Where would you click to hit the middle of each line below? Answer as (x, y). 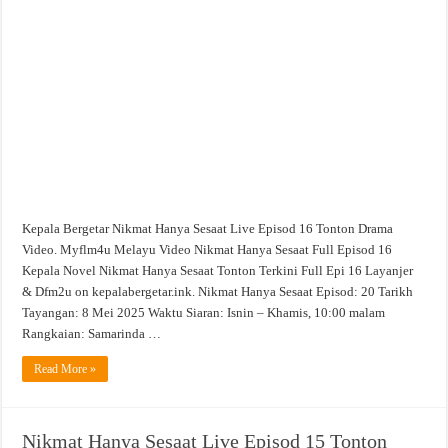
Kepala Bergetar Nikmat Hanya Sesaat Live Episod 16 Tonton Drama (208, 229)
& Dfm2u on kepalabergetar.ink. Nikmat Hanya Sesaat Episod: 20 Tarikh (218, 292)
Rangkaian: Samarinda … (92, 334)
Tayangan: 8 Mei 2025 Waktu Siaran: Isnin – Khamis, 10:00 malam (204, 313)
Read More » (65, 369)
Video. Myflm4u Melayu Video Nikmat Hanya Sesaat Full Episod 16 (207, 250)
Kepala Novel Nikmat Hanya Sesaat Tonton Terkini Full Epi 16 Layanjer (218, 271)
